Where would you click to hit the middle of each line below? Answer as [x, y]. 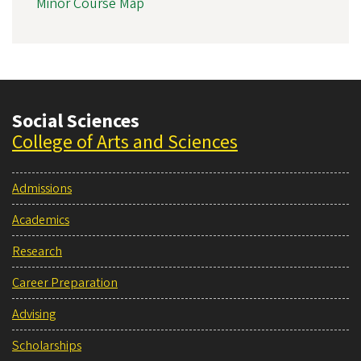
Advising [34, 314]
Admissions [42, 188]
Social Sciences [76, 121]
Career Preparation [65, 282]
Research [37, 251]
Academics [41, 220]
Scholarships [47, 345]
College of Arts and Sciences [125, 142]
